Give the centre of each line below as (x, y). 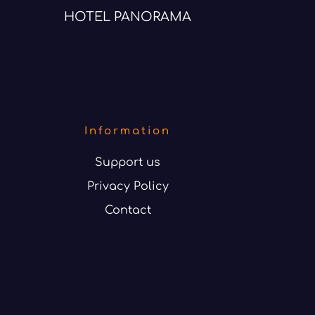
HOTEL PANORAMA (128, 17)
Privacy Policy (128, 186)
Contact (128, 210)
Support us (128, 162)
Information (128, 131)
